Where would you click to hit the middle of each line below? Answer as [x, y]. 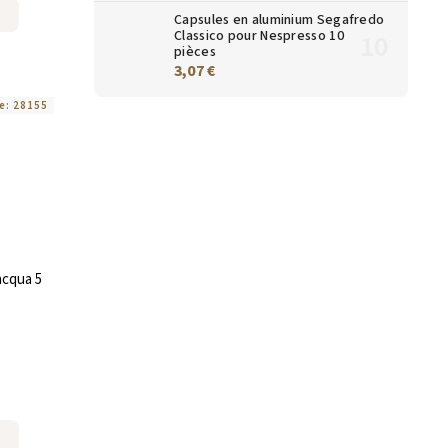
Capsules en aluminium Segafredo [279, 19]
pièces [195, 51]
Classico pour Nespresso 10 [259, 35]
